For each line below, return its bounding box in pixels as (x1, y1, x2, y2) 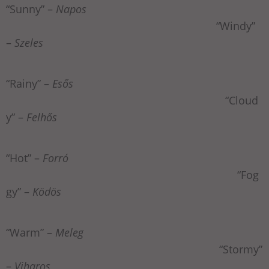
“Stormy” (6, 242, 262, 257)
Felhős (26, 110, 57, 125)
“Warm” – (6, 225, 55, 240)
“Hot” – (6, 151, 43, 166)
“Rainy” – (6, 76, 52, 91)
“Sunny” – (6, 2, 56, 17)
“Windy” (6, 19, 255, 34)
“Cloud (6, 93, 258, 108)
